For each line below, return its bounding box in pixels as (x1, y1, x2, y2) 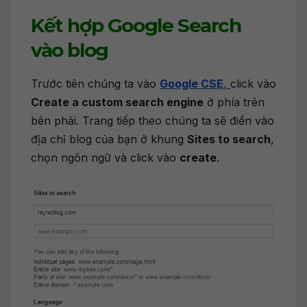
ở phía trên (204, 95, 265, 109)
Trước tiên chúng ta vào (31, 76, 160, 90)
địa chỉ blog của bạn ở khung (31, 132, 187, 146)
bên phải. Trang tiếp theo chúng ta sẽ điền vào (31, 113, 274, 127)
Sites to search (187, 132, 271, 146)
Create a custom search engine (31, 95, 204, 109)
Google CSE (160, 76, 223, 90)
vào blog (31, 38, 108, 62)
